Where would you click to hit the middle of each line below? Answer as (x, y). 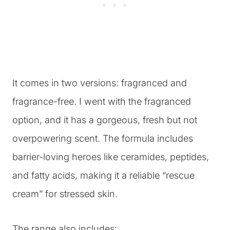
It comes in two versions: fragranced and (100, 83)
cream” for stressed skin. (65, 194)
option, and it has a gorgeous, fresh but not (105, 120)
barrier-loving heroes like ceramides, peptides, (111, 157)
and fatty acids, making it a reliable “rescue (103, 175)
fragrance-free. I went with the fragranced (102, 101)
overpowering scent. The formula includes (103, 138)
